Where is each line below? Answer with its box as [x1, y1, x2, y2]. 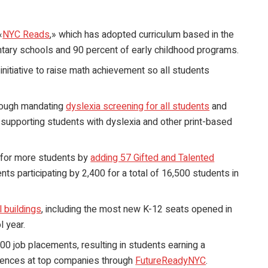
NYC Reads [2, 28, 50, 42]
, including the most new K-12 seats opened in [41, 202, 233, 217]
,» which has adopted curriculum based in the [50, 28, 234, 42]
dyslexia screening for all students [66, 99, 210, 114]
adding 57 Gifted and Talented [90, 151, 215, 166]
